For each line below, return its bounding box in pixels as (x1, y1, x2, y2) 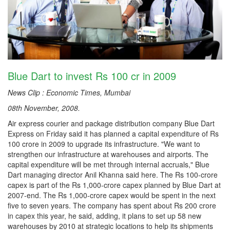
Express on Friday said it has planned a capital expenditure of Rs (8, 128, 219, 139)
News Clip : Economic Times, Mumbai (8, 87, 130, 98)
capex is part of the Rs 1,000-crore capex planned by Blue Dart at (8, 179, 221, 190)
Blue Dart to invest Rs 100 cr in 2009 (8, 68, 176, 83)
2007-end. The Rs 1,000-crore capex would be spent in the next (8, 189, 216, 200)
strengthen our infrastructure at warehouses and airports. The (8, 148, 208, 159)
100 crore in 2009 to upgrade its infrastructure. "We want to (8, 138, 200, 149)
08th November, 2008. (8, 102, 80, 113)
